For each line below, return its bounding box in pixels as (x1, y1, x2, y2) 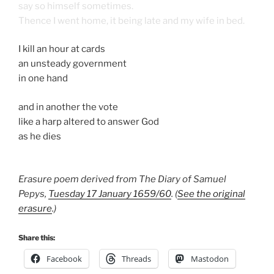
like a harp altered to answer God (18, 116, 159, 127)
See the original (177, 188, 245, 200)
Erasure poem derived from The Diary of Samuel (18, 174, 226, 185)
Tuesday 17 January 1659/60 (48, 188, 171, 200)
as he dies (18, 130, 61, 142)
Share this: (18, 232, 55, 242)
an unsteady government (18, 58, 127, 70)
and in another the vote (18, 101, 118, 113)
